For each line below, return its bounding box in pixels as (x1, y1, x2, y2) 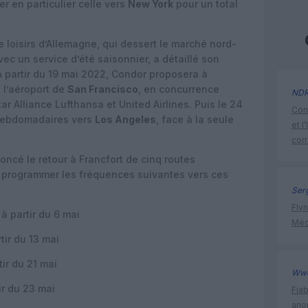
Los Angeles (95, 113, 156, 125)
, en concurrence (138, 83, 219, 95)
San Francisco (67, 83, 138, 95)
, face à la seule (156, 113, 234, 125)
